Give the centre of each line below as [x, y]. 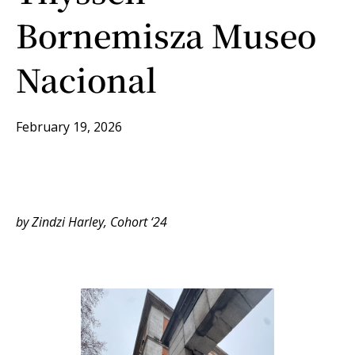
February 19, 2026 [69, 127]
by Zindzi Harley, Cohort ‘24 [92, 222]
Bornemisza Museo [166, 34]
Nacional [86, 79]
